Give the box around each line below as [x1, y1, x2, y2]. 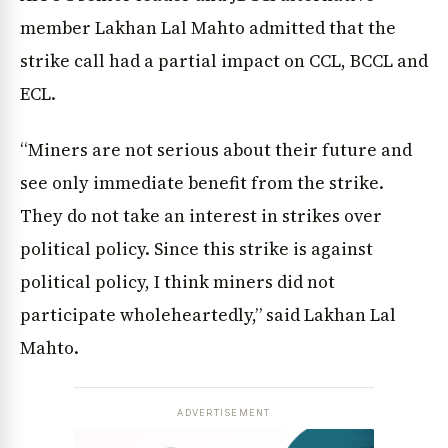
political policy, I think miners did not [20, 269, 335, 294]
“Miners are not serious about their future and [20, 137, 412, 162]
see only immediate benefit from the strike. [20, 170, 384, 195]
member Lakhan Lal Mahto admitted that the [20, 16, 396, 41]
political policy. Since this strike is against [20, 236, 373, 261]
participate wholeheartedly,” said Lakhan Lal [20, 302, 396, 327]
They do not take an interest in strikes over [20, 203, 382, 228]
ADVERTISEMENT [177, 407, 271, 419]
